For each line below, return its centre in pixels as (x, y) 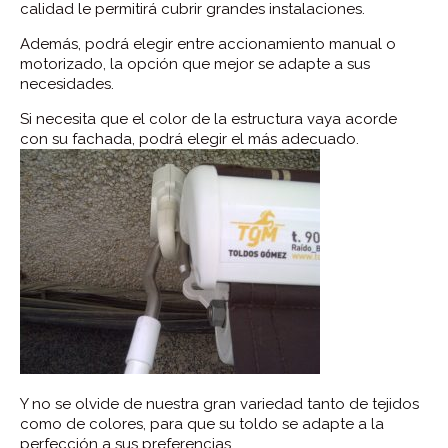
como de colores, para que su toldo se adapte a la (202, 424)
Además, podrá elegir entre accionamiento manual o (208, 44)
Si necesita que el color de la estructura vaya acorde (208, 119)
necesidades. (67, 84)
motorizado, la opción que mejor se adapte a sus (195, 64)
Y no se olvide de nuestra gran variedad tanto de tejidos (219, 404)
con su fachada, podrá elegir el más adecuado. (189, 139)
